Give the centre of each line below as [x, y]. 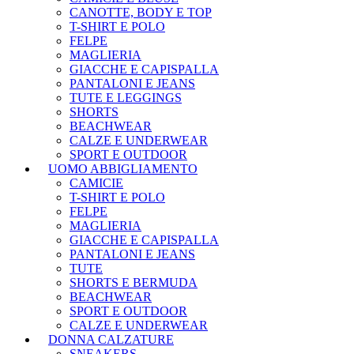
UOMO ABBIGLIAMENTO [123, 169]
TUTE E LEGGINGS [126, 98]
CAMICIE [96, 183]
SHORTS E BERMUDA [134, 283]
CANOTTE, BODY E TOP [141, 13]
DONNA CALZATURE [111, 340]
